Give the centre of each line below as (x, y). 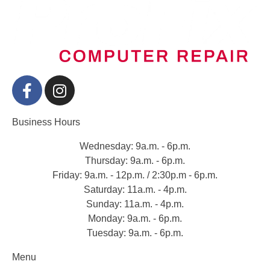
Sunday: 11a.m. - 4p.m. (135, 204)
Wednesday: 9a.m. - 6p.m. (135, 146)
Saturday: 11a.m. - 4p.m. (135, 190)
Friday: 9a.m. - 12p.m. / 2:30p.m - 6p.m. (135, 175)
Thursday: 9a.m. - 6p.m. (135, 161)
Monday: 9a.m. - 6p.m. (135, 219)
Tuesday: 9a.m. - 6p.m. (135, 233)
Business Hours (46, 122)
